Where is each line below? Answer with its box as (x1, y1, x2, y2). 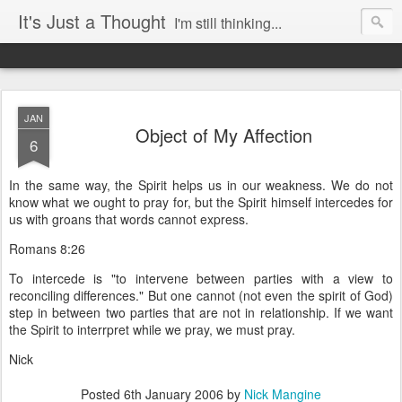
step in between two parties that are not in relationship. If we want (9, 303, 393, 321)
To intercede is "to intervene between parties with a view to (9, 269, 393, 287)
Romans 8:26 (9, 240, 85, 258)
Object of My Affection (135, 122, 312, 148)
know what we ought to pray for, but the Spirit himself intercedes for (9, 193, 393, 211)
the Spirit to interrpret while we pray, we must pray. (9, 320, 295, 338)
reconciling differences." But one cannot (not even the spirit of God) (9, 286, 393, 304)
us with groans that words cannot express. (9, 210, 249, 228)
